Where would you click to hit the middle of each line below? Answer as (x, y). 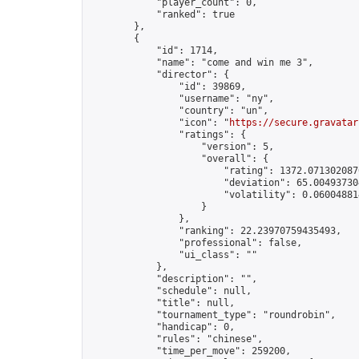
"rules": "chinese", (176, 339)
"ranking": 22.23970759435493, (215, 231)
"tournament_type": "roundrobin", (212, 315)
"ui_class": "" (173, 255)
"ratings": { (167, 135)
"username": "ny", (182, 99)
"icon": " (159, 123)
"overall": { (179, 159)
